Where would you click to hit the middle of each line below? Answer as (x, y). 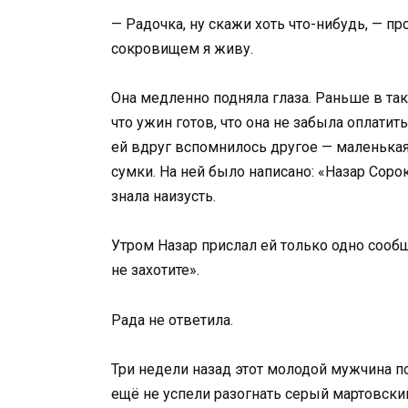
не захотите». (155, 270)
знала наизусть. (163, 197)
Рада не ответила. (172, 320)
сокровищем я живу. (182, 48)
